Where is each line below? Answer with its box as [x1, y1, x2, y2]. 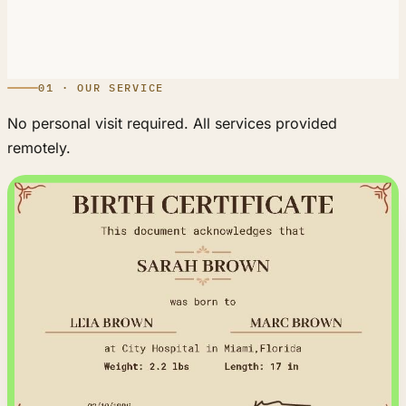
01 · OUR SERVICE [38, 81, 164, 94]
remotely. [7, 139, 71, 157]
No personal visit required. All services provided [7, 114, 337, 132]
